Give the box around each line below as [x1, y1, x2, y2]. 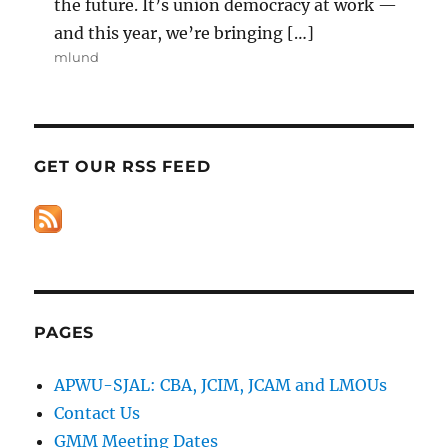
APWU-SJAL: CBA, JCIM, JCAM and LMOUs [54, 375, 388, 396]
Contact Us [54, 403, 141, 424]
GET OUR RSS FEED [34, 156, 211, 176]
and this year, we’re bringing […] [54, 22, 315, 43]
